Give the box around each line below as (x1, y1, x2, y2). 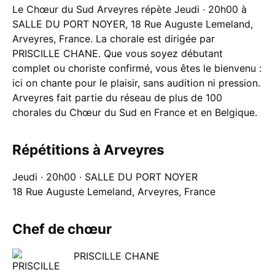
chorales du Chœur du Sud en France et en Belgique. (12, 106, 257, 118)
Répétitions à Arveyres (12, 141, 165, 158)
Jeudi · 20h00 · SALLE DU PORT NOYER (12, 170, 198, 183)
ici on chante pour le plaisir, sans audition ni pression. (12, 76, 260, 89)
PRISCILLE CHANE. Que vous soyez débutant (12, 47, 223, 60)
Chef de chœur (12, 220, 112, 237)
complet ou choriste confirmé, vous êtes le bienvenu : (12, 61, 261, 74)
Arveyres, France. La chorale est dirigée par (12, 32, 215, 45)
